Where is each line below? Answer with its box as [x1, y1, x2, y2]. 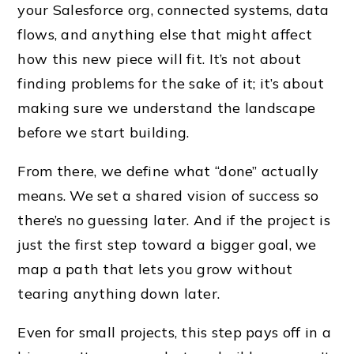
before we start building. [17, 122, 190, 141]
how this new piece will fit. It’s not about [17, 49, 302, 68]
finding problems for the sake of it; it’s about [17, 73, 325, 92]
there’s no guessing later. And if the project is [17, 210, 330, 229]
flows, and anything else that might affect [17, 24, 313, 43]
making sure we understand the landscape [17, 98, 316, 117]
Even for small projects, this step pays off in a [17, 322, 331, 341]
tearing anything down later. [17, 284, 220, 303]
